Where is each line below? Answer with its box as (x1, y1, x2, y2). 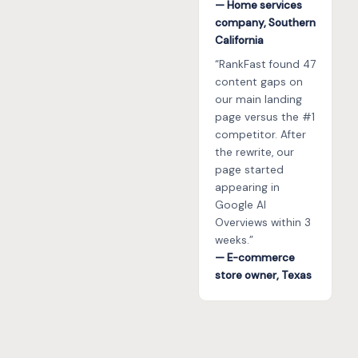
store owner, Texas (215, 268, 312, 283)
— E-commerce (215, 251, 295, 265)
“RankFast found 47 (215, 58, 316, 72)
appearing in (215, 181, 280, 195)
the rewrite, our (215, 145, 294, 160)
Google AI (215, 198, 266, 213)
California (215, 34, 264, 48)
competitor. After (215, 128, 306, 142)
